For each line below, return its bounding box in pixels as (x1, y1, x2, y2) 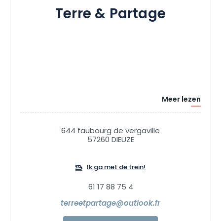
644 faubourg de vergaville (61, 125, 160, 138)
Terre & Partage (55, 3, 166, 27)
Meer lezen (162, 94, 201, 106)
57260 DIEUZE (87, 134, 134, 147)
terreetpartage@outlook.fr (61, 198, 160, 211)
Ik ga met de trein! (87, 162, 146, 174)
